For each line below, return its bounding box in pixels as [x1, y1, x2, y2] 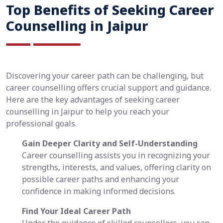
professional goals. [6, 118, 77, 129]
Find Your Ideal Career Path [22, 206, 131, 217]
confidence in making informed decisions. [22, 186, 176, 197]
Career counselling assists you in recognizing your [22, 150, 210, 161]
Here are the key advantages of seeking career [6, 94, 180, 106]
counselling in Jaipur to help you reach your [6, 106, 169, 117]
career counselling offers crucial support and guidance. [6, 82, 211, 94]
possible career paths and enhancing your [22, 174, 179, 185]
